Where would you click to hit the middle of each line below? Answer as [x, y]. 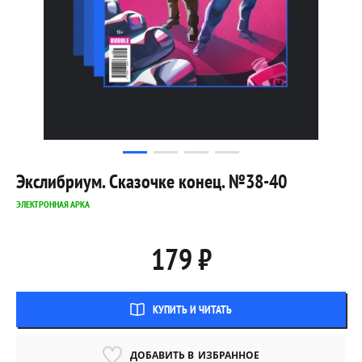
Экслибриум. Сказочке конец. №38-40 [152, 182]
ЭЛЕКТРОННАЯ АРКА [53, 204]
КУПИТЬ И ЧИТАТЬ [192, 310]
